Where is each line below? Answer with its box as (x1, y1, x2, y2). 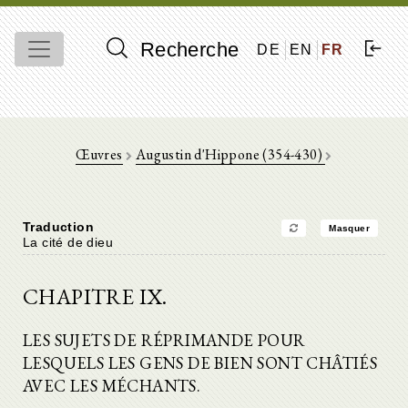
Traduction (23, 219, 94, 234)
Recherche (134, 38, 240, 61)
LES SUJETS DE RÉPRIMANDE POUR (23, 329, 306, 351)
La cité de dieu (23, 235, 113, 250)
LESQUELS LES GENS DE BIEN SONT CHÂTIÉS (23, 352, 378, 373)
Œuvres (76, 145, 123, 164)
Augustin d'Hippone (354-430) (135, 145, 326, 164)
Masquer (329, 222, 370, 233)
